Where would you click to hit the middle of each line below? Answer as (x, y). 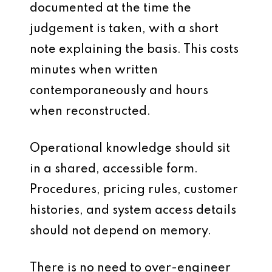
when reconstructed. (90, 112)
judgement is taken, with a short (124, 29)
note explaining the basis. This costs (134, 50)
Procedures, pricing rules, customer (134, 190)
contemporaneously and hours (119, 91)
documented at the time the (110, 8)
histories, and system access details (133, 211)
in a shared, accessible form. (114, 169)
